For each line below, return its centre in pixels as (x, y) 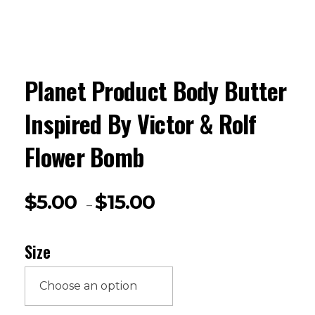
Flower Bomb (84, 156)
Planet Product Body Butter (156, 90)
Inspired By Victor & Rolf (141, 123)
